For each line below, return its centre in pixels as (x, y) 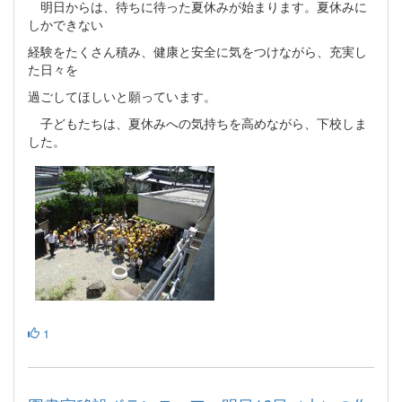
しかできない (66, 24)
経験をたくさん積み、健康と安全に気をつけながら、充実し (197, 51)
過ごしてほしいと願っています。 (122, 96)
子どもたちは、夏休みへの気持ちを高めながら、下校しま (197, 122)
